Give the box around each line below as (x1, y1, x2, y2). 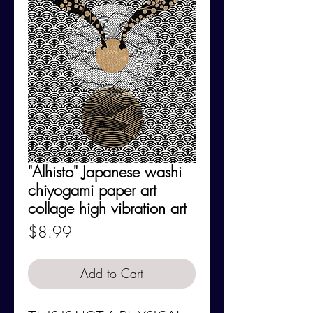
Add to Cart (80, 264, 143, 282)
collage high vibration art (28, 197, 187, 219)
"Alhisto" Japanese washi (28, 161, 182, 182)
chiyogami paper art (28, 179, 156, 201)
